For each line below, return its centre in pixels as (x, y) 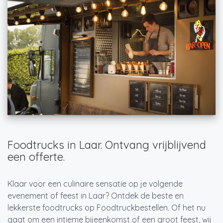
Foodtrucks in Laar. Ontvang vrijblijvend (107, 145)
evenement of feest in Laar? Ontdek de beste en (96, 196)
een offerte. (36, 157)
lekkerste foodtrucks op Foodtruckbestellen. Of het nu (107, 208)
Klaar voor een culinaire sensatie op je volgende (95, 184)
